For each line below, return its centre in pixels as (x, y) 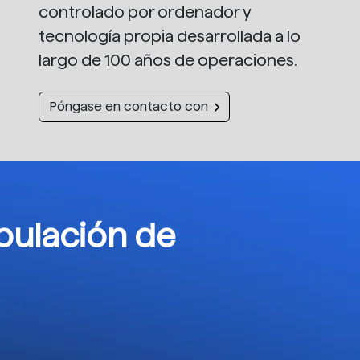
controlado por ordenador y (145, 12)
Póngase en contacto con (129, 107)
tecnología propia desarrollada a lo (170, 37)
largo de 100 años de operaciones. (168, 61)
